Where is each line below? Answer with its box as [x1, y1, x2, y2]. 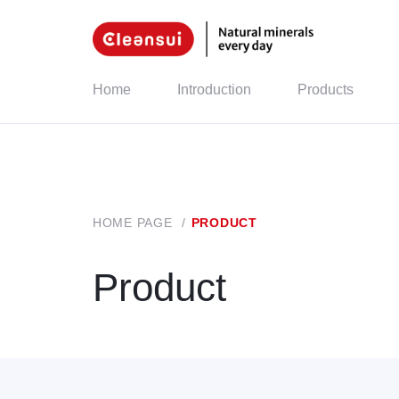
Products [297, 82, 354, 98]
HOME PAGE [93, 216, 176, 231]
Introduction [177, 82, 251, 98]
